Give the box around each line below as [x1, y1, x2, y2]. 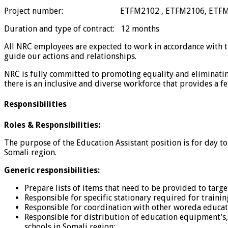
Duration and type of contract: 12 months [4, 24, 159, 34]
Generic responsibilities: [4, 165, 100, 175]
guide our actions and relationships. [4, 51, 136, 62]
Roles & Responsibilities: [4, 120, 100, 130]
